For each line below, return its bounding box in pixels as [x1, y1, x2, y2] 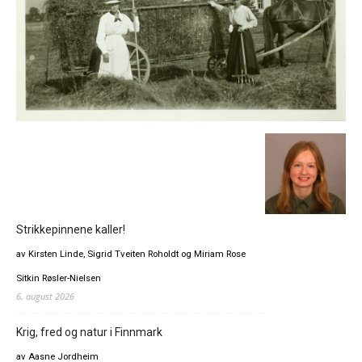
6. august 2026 [16, 289, 74, 302]
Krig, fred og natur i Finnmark [16, 325, 162, 339]
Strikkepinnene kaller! [16, 222, 125, 236]
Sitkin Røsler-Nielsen [16, 271, 101, 284]
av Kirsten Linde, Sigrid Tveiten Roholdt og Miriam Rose [16, 247, 246, 259]
